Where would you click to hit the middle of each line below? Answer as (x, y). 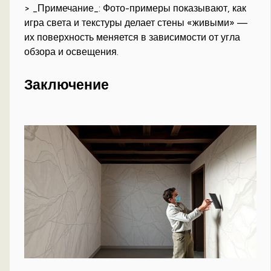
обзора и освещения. (72, 52)
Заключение (67, 84)
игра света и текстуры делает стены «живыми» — (136, 23)
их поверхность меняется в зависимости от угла (132, 38)
